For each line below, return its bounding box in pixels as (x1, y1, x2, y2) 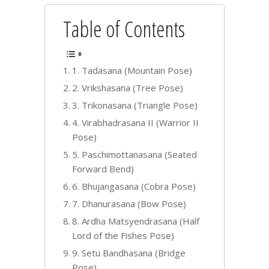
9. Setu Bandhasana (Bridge (72, 247, 186, 259)
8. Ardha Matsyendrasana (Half (72, 215, 199, 228)
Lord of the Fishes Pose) (72, 229, 174, 242)
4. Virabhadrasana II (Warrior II (72, 116, 199, 129)
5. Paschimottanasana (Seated (72, 148, 197, 161)
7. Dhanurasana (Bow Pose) (72, 198, 186, 210)
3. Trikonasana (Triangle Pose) (72, 99, 198, 112)
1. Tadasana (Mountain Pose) (72, 64, 192, 77)
